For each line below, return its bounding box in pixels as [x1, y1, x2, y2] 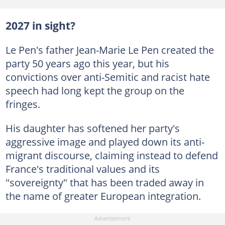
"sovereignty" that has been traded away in [5, 175, 204, 189]
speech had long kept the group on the [5, 83, 184, 97]
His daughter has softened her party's [5, 121, 180, 135]
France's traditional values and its [5, 162, 160, 176]
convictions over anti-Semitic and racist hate [5, 70, 210, 84]
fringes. [5, 97, 40, 111]
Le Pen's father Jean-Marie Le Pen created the [5, 43, 214, 57]
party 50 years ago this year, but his [5, 56, 169, 70]
